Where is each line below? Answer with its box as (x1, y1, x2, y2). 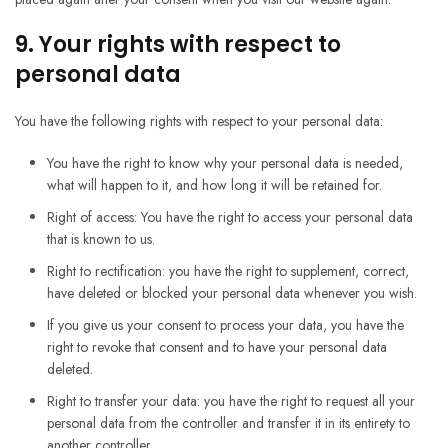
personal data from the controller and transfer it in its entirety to (47, 413, 410, 434)
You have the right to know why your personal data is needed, (47, 153, 403, 174)
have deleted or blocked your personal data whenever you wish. (47, 283, 417, 304)
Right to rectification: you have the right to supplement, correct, (47, 261, 409, 282)
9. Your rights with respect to (15, 29, 341, 61)
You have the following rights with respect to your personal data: (15, 111, 383, 132)
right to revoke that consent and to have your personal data (47, 337, 387, 358)
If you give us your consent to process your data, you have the (47, 315, 404, 336)
